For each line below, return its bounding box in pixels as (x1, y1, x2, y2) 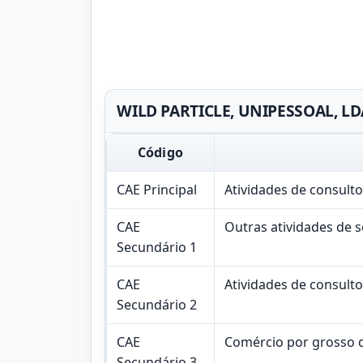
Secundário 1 (117, 237, 197, 256)
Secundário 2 (117, 295, 197, 314)
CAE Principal (117, 180, 197, 199)
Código (138, 143, 183, 161)
